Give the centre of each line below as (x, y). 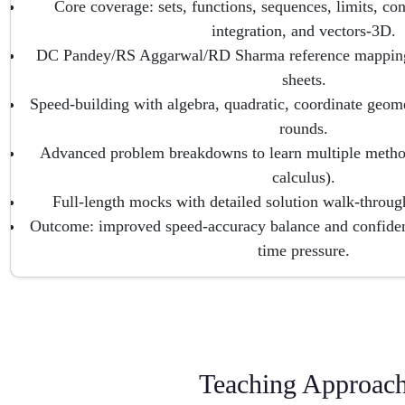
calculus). (304, 177)
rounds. (304, 128)
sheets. (304, 79)
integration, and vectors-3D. (304, 30)
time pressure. (304, 250)
